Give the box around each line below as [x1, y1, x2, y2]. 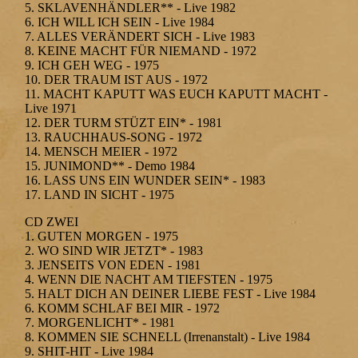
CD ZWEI [25, 215, 79, 229]
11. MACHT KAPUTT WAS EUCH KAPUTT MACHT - [25, 87, 328, 101]
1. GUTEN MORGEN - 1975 [25, 229, 179, 244]
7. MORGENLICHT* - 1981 [25, 316, 176, 330]
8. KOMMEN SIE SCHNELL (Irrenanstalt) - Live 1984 [25, 330, 311, 344]
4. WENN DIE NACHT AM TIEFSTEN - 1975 [25, 272, 273, 287]
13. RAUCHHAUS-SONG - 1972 [25, 130, 203, 145]
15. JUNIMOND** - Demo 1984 [25, 159, 196, 173]
